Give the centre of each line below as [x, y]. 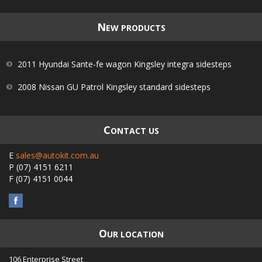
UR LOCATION [135, 234]
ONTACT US [135, 131]
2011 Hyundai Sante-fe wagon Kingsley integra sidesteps [125, 64]
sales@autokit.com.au [57, 155]
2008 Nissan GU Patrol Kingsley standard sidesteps [114, 87]
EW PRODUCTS [135, 28]
